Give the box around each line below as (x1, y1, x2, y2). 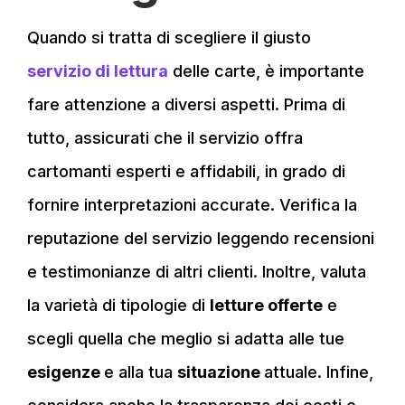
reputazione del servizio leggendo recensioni (27, 229, 374, 249)
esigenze (27, 363, 104, 382)
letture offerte (210, 296, 323, 316)
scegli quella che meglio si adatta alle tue (27, 329, 344, 349)
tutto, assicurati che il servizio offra (27, 128, 303, 148)
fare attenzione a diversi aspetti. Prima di (27, 95, 345, 115)
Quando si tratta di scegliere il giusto (27, 28, 311, 48)
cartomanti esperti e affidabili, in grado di (27, 162, 345, 182)
